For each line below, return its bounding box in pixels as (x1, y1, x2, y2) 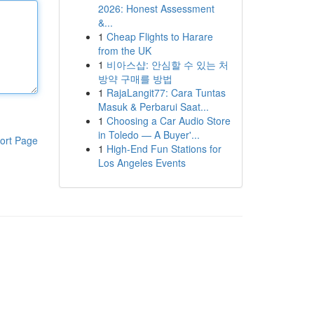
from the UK (97, 43, 151, 57)
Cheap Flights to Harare (106, 29, 213, 43)
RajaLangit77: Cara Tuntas (106, 86, 226, 100)
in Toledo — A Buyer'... (97, 128, 200, 142)
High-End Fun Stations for (106, 142, 221, 156)
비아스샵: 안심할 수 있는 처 (106, 57, 228, 71)
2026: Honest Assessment (97, 1, 214, 15)
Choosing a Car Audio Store (106, 114, 231, 128)
